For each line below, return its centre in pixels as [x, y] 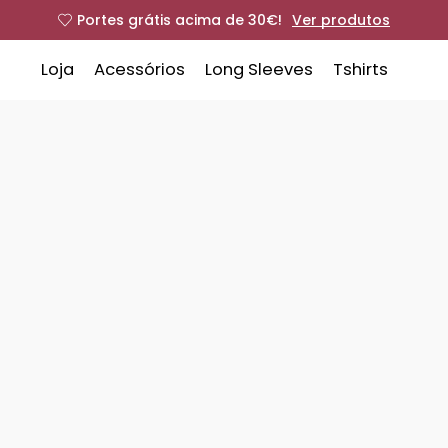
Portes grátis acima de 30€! [179, 20]
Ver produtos [341, 20]
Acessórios [139, 69]
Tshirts [360, 69]
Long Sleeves [258, 69]
